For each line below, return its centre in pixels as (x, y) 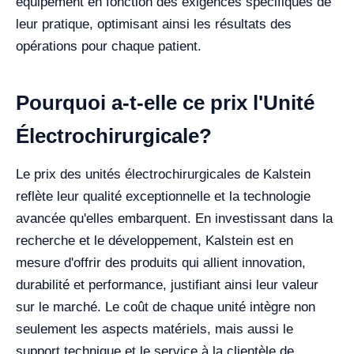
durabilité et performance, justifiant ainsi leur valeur (167, 285)
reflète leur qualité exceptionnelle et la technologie (163, 196)
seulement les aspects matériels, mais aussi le (154, 329)
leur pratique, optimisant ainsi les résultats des (154, 24)
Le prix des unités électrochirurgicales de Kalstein (163, 174)
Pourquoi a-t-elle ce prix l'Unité (165, 103)
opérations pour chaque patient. (109, 46)
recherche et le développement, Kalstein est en (154, 241)
